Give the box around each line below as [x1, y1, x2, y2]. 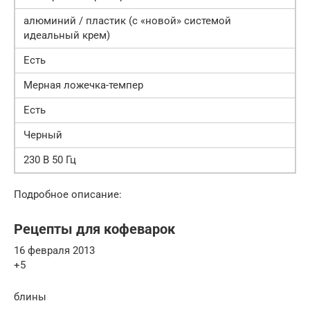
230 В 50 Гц [24, 153, 76, 166]
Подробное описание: [14, 188, 122, 201]
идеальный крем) [24, 28, 110, 42]
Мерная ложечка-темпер [24, 78, 143, 91]
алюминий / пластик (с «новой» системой [24, 14, 231, 27]
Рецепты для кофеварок [14, 221, 175, 238]
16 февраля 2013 [14, 244, 95, 257]
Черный [24, 128, 62, 141]
